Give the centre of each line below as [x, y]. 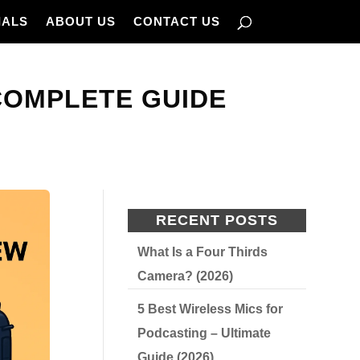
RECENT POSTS [217, 220]
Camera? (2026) [186, 276]
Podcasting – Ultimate [205, 333]
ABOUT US [80, 21]
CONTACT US [176, 21]
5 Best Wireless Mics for [211, 309]
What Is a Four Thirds [203, 252]
